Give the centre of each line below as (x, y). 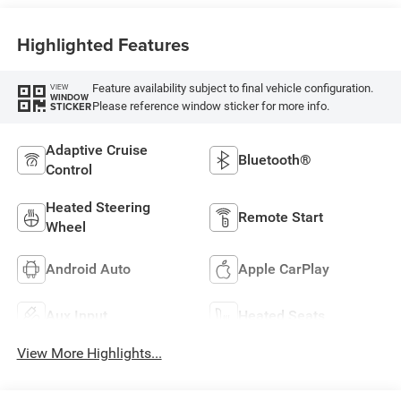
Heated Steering (98, 207)
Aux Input (76, 315)
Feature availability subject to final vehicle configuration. (232, 88)
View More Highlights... (89, 354)
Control (68, 169)
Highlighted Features (103, 44)
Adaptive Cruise (96, 149)
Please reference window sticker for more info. (210, 106)
